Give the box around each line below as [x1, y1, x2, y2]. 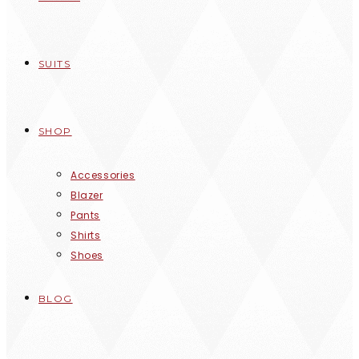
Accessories [71, 168, 135, 182]
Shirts [71, 228, 101, 242]
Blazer [71, 188, 103, 202]
